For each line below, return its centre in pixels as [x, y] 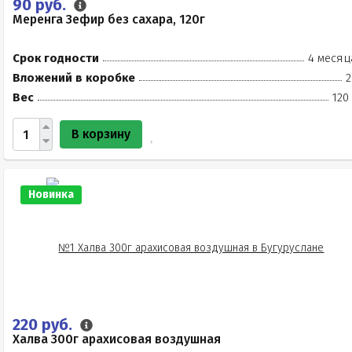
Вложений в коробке [74, 78]
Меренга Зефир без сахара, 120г [109, 19]
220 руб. [44, 324]
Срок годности [56, 58]
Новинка [51, 194]
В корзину [101, 134]
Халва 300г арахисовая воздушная [117, 339]
